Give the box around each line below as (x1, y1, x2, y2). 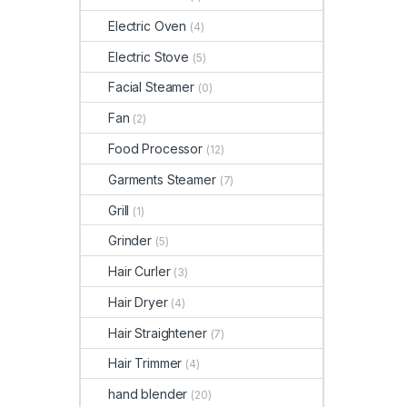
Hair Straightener (108, 324, 207, 341)
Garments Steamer (108, 171, 216, 187)
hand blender (108, 386, 188, 402)
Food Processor (108, 141, 203, 156)
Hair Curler (108, 263, 171, 280)
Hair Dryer (108, 293, 168, 310)
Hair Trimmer (108, 355, 183, 372)
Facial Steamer (108, 79, 195, 95)
